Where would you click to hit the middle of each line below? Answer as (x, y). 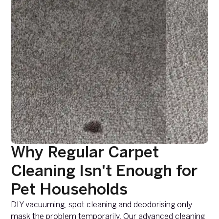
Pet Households (69, 190)
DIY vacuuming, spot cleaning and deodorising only (102, 205)
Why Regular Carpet (85, 153)
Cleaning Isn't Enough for (104, 172)
